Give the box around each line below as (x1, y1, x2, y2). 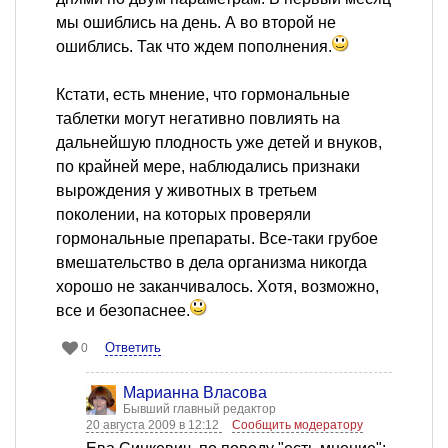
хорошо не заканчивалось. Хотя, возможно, (56, 278, 379, 296)
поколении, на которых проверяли (56, 206, 311, 224)
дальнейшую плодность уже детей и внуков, (56, 134, 382, 152)
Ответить (105, 340, 161, 356)
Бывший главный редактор (123, 402, 276, 417)
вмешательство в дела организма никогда (56, 254, 367, 272)
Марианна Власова (123, 384, 267, 402)
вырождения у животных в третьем (56, 182, 317, 200)
